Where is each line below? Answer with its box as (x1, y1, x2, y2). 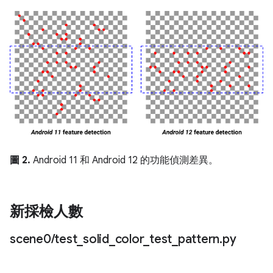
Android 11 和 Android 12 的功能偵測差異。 (30, 154, 218, 167)
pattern (177, 232, 219, 247)
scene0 (10, 232, 51, 247)
